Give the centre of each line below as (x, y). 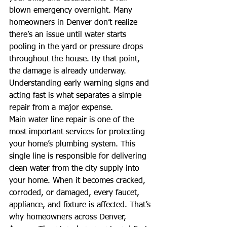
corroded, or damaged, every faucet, (75, 193)
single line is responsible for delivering (79, 156)
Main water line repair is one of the (73, 120)
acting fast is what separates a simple (77, 96)
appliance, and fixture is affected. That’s (81, 205)
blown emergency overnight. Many (72, 10)
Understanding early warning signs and (80, 83)
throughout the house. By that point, (76, 59)
